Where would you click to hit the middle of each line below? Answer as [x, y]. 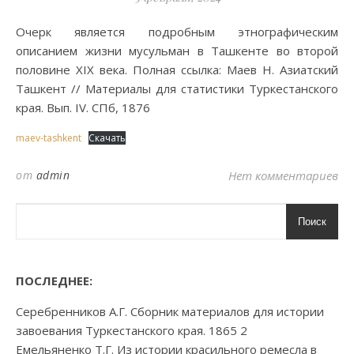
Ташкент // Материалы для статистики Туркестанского [177, 88]
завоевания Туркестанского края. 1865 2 [132, 330]
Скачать [107, 138]
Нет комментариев [283, 175]
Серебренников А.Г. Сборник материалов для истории [170, 311]
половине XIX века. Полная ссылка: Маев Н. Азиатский [177, 70]
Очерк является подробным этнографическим [21, 32]
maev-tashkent [49, 138]
